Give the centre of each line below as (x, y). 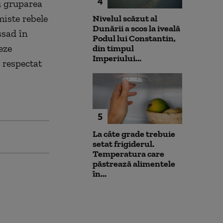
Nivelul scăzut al (125, 19)
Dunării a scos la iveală (136, 29)
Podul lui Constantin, (134, 39)
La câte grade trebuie (134, 134)
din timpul (113, 49)
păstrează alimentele (134, 164)
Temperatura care (128, 154)
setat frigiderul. (123, 144)
